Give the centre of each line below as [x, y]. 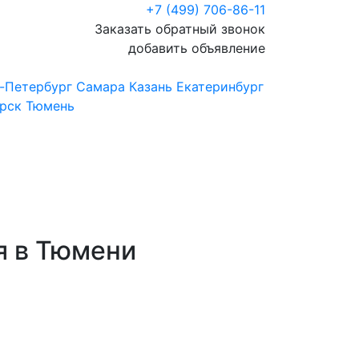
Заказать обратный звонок [180, 29]
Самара [101, 87]
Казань [151, 87]
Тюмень [50, 106]
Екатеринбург [220, 87]
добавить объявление [197, 48]
